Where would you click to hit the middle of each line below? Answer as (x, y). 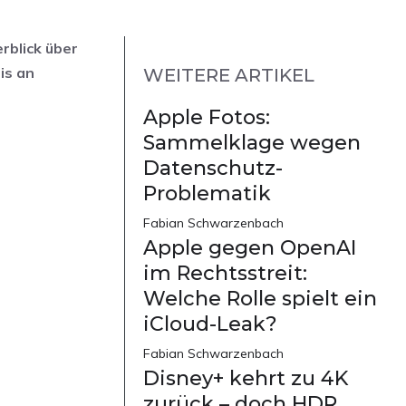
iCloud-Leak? (210, 324)
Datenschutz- (213, 169)
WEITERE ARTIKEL (229, 76)
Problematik (207, 194)
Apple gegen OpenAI (250, 248)
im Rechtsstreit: (225, 274)
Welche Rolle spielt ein (260, 299)
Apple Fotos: (207, 118)
